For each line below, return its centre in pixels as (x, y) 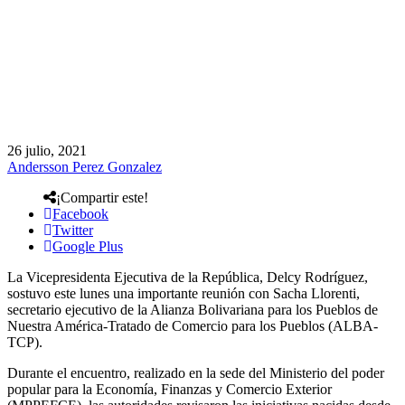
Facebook (80, 213)
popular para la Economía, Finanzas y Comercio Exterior (170, 389)
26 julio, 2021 (47, 150)
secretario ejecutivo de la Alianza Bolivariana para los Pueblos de (193, 309)
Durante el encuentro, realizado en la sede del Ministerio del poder (196, 372)
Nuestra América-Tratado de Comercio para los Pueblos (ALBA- (193, 325)
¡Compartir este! (102, 197)
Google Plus (88, 246)
